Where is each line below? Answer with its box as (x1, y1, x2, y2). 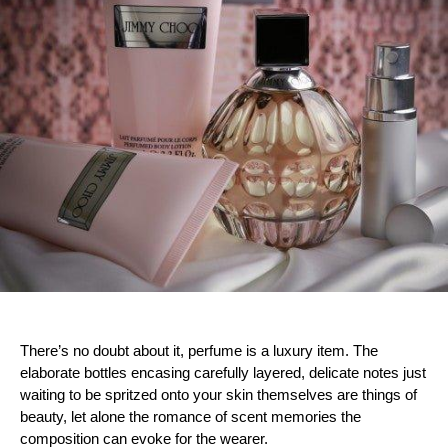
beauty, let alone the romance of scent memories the (20, 407, 361, 425)
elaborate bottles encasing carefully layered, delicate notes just (20, 363, 426, 381)
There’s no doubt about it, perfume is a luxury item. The (20, 341, 378, 359)
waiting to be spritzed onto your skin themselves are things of (20, 385, 417, 403)
